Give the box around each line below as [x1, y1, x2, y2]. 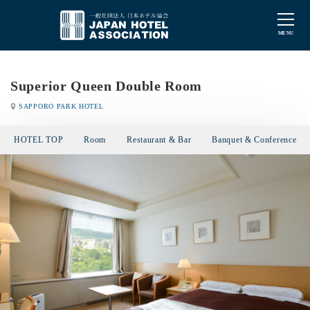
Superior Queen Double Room [10, 78, 203, 93]
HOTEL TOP [14, 135, 64, 145]
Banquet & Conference [212, 135, 297, 145]
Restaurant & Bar [127, 135, 192, 145]
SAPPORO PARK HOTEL [19, 102, 104, 110]
